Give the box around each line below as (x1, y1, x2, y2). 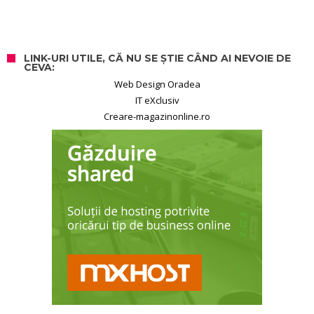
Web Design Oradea (114, 77, 200, 90)
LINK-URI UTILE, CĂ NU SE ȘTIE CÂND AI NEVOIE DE (24, 51, 291, 64)
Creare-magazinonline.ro (104, 109, 210, 123)
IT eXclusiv (135, 93, 179, 107)
